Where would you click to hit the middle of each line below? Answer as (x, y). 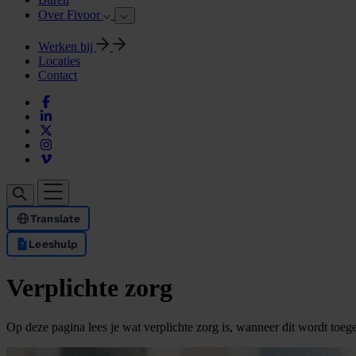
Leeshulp (53, 244)
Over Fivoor (71, 15)
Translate (55, 219)
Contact (58, 75)
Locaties (59, 61)
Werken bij (67, 46)
